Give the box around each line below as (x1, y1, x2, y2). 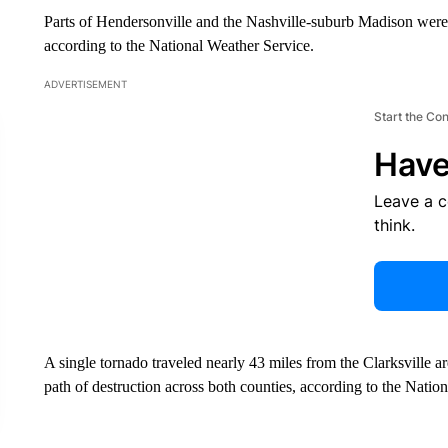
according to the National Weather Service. (43, 37, 314, 54)
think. (373, 215, 415, 235)
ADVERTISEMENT (43, 78, 127, 90)
